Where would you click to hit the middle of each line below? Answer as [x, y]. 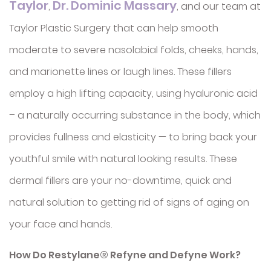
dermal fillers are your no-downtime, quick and [120, 181]
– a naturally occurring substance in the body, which [135, 115]
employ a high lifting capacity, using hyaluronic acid [133, 93]
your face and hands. [60, 224]
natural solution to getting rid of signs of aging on [129, 202]
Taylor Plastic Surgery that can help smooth [114, 28]
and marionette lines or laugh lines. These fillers [120, 72]
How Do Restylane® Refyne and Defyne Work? [125, 255]
